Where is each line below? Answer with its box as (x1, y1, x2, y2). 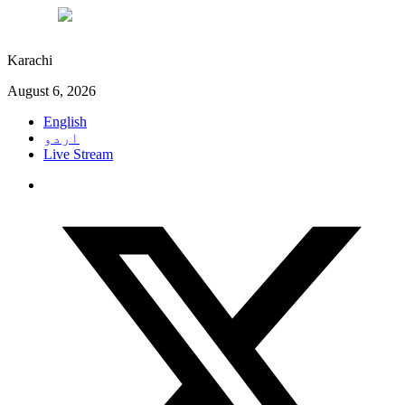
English (43, 114, 87, 129)
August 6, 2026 (7, 83, 96, 99)
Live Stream (43, 146, 113, 162)
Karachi (7, 52, 52, 68)
